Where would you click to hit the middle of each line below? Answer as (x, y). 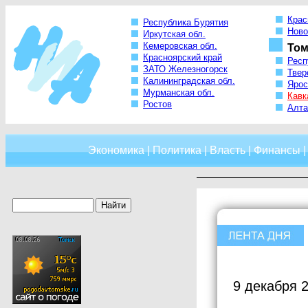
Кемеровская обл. (180, 46)
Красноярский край (183, 58)
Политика (177, 150)
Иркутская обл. (174, 34)
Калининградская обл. (189, 81)
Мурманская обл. (179, 93)
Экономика (116, 150)
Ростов (157, 104)
